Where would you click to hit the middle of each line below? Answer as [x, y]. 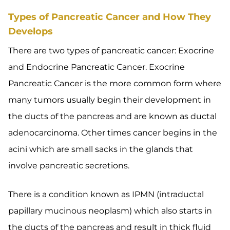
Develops [31, 31]
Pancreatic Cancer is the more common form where [115, 83]
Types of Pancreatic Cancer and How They [110, 17]
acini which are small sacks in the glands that [101, 149]
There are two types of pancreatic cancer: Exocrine [111, 51]
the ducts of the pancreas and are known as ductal [112, 116]
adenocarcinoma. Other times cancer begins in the [113, 133]
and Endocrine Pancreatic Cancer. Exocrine [97, 67]
